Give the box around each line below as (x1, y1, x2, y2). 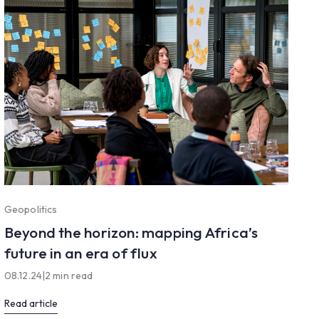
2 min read (45, 268, 93, 282)
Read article (4, 296, 58, 310)
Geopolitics (4, 202, 58, 216)
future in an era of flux (4, 243, 157, 262)
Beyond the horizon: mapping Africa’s (4, 222, 258, 241)
